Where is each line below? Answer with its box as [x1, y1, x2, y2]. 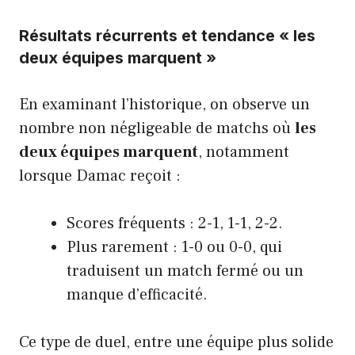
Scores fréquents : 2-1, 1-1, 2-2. [67, 212, 283, 234]
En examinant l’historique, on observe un [19, 94, 310, 115]
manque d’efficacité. [67, 284, 208, 305]
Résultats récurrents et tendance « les [19, 25, 315, 45]
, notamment [198, 141, 289, 162]
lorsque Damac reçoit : [19, 165, 181, 186]
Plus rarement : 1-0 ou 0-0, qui [67, 236, 282, 258]
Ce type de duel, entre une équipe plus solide [19, 331, 334, 353]
